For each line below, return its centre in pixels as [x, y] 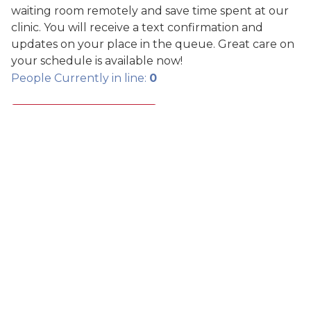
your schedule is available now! [97, 61]
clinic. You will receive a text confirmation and [137, 27]
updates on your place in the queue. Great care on [153, 44]
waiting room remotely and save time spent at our [150, 11]
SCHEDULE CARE [92, 121]
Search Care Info [65, 294]
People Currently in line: [80, 78]
